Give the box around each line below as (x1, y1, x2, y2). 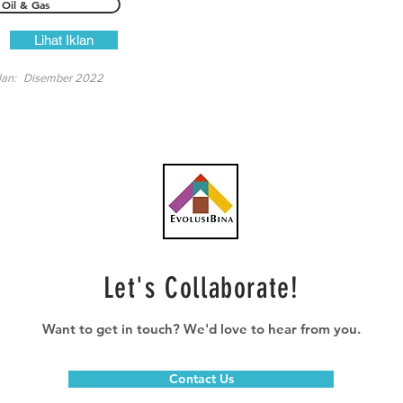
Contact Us (168, 371, 234, 387)
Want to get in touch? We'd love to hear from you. (41, 320, 361, 337)
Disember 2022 (23, 71, 103, 85)
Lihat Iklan (34, 32, 94, 48)
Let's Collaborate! (103, 271, 300, 305)
